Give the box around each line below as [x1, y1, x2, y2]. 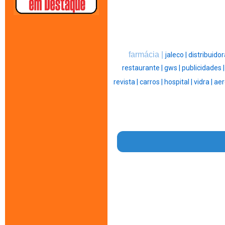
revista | [113, 78, 140, 86]
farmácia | [129, 50, 165, 59]
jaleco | [165, 51, 188, 59]
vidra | [193, 78, 214, 86]
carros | [139, 78, 164, 86]
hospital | [164, 78, 194, 86]
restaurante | [122, 64, 164, 72]
